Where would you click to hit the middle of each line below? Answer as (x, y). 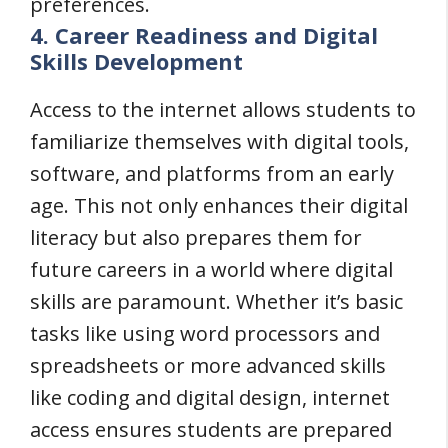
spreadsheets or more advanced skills (208, 365)
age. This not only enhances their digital (219, 205)
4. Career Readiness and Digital (204, 35)
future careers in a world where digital (211, 269)
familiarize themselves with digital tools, (219, 141)
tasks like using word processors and (205, 333)
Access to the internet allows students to (223, 109)
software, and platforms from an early (212, 173)
